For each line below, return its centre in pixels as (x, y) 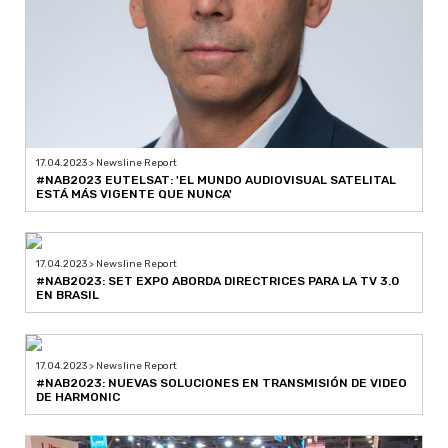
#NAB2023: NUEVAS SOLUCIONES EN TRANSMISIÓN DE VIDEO (221, 382)
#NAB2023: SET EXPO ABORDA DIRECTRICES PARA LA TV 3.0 (217, 280)
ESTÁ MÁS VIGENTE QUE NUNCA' (134, 193)
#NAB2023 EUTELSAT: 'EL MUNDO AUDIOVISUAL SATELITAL (216, 179)
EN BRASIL (67, 294)
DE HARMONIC (78, 396)
